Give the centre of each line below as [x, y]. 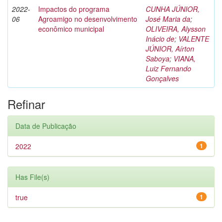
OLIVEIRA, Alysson [176, 29]
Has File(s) [32, 177]
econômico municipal [71, 29]
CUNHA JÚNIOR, [173, 9]
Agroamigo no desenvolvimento [88, 19]
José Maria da [168, 19]
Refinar [26, 104]
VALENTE [194, 39]
